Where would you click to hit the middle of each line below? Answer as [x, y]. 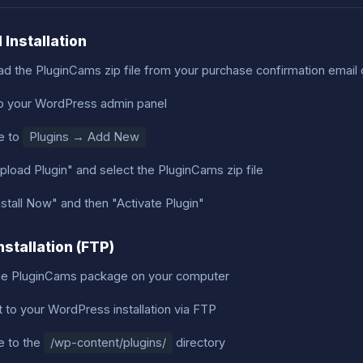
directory [199, 342]
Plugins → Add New [84, 137]
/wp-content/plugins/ [108, 342]
